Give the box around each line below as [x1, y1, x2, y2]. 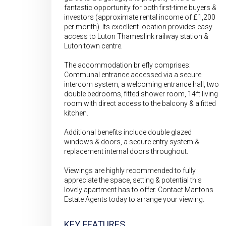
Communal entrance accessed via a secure [64, 71, 201, 79]
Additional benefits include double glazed [64, 128, 192, 136]
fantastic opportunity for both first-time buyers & [64, 4, 216, 12]
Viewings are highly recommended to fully [64, 166, 196, 175]
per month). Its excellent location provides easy [64, 23, 212, 31]
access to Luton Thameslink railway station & [64, 32, 208, 40]
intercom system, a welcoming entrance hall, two [64, 80, 219, 88]
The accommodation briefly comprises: [64, 61, 191, 69]
